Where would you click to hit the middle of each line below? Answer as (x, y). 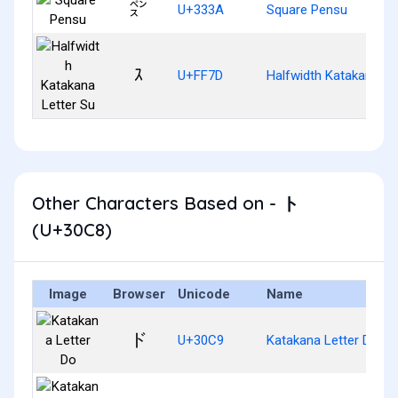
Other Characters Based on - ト (166, 203)
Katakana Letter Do (322, 340)
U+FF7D (200, 75)
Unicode (204, 294)
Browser (139, 294)
